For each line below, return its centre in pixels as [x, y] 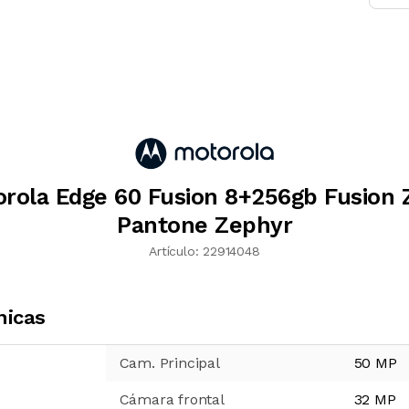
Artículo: [174, 252]
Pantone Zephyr [204, 225]
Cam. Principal [169, 363]
